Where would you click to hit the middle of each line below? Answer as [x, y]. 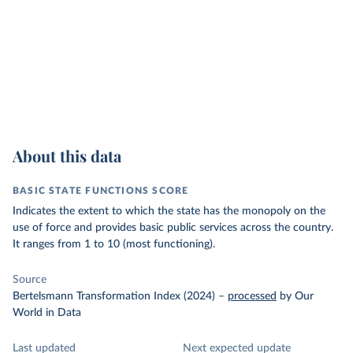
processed [252, 296]
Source [30, 280]
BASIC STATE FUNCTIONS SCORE [101, 191]
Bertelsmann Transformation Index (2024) [114, 296]
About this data [67, 156]
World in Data [47, 313]
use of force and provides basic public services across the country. [173, 228]
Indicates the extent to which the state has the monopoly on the [169, 211]
